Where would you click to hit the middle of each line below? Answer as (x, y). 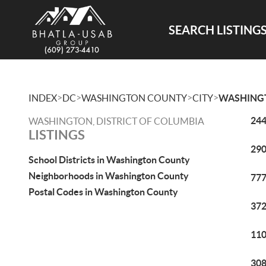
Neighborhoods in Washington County (109, 176)
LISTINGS (57, 134)
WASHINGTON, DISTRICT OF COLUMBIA (116, 121)
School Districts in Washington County (109, 160)
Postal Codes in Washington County (103, 192)
